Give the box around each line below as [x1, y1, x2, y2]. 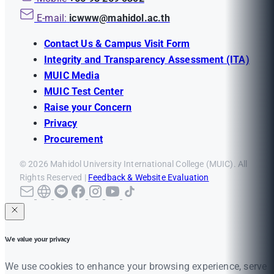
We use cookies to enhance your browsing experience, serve [5, 260, 267, 272]
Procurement [44, 133, 103, 146]
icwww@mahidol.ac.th [69, 12, 170, 24]
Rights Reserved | [20, 172, 88, 183]
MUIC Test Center [44, 86, 124, 98]
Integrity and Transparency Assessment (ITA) [44, 54, 250, 66]
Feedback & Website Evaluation [87, 172, 209, 183]
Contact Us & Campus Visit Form [44, 38, 190, 50]
